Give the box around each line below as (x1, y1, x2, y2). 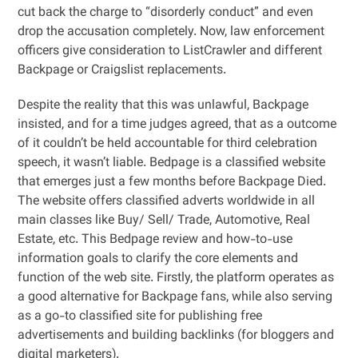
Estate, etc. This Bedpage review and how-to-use (18, 230, 293, 250)
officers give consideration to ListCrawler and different (18, 42, 323, 62)
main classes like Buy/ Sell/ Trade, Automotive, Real (18, 211, 311, 231)
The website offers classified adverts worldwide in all (18, 192, 316, 212)
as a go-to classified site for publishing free (18, 307, 263, 327)
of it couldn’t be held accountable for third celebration (18, 134, 318, 154)
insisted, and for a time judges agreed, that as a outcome (18, 115, 337, 135)
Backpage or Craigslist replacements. (18, 61, 227, 81)
